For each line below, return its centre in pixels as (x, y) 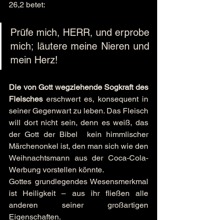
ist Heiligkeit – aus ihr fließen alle (79, 193)
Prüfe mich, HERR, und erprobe (80, 32)
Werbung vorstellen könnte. (57, 170)
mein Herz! (34, 60)
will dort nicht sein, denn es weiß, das (79, 123)
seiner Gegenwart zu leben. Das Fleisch (79, 111)
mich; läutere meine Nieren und (80, 46)
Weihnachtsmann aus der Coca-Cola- (79, 158)
